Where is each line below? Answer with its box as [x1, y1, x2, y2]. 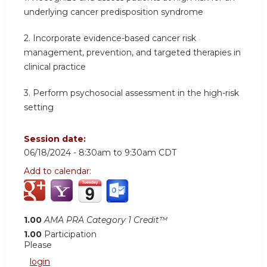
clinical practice [24, 61, 86, 73]
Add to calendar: [24, 166, 94, 177]
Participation [44, 229, 97, 240]
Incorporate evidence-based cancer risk [33, 33, 196, 44]
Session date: [24, 133, 88, 145]
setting [24, 101, 54, 113]
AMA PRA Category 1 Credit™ [44, 215, 167, 226]
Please [24, 240, 52, 251]
